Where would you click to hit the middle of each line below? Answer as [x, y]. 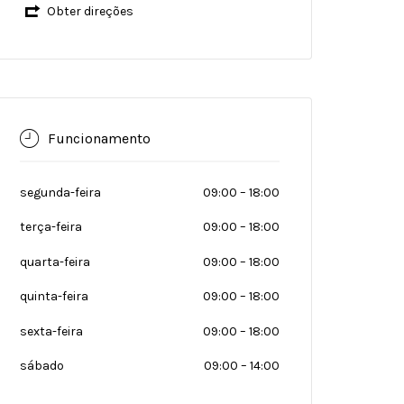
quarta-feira [55, 262]
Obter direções [90, 11]
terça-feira [51, 227]
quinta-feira [54, 296]
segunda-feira [60, 192]
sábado [42, 366]
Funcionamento [99, 138]
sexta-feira [51, 331]
